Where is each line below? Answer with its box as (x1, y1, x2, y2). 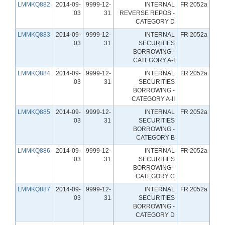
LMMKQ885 (18, 108, 50, 116)
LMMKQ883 (18, 31, 50, 38)
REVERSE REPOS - (120, 9, 175, 17)
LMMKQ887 (18, 185, 50, 193)
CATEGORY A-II (132, 95, 175, 102)
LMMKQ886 (18, 147, 50, 154)
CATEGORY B (136, 134, 175, 141)
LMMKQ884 (18, 69, 50, 77)
